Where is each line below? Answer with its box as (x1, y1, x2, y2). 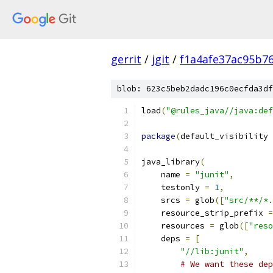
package (141, 131, 175, 141)
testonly (141, 182, 205, 193)
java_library (141, 157, 200, 167)
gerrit (111, 52, 141, 66)
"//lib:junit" (180, 246, 244, 257)
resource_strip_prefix (141, 208, 268, 218)
